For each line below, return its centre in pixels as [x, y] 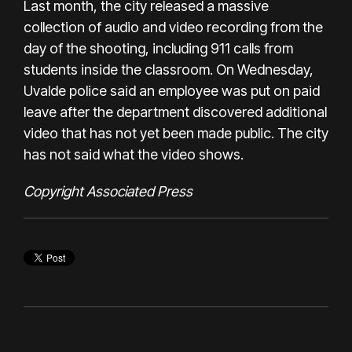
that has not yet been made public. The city [195, 133]
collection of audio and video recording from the [173, 27]
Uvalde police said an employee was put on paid [172, 90]
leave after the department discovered [143, 112]
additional [296, 112]
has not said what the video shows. [134, 154]
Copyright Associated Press [108, 191]
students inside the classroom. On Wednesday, [169, 69]
